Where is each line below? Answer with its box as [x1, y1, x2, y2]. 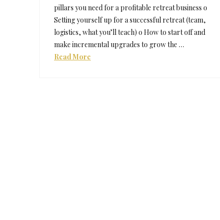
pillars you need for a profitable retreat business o [54, 3, 208, 13]
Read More [54, 52, 91, 62]
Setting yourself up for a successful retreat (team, [54, 15, 206, 25]
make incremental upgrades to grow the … [54, 40, 185, 50]
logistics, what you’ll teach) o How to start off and [54, 27, 206, 37]
